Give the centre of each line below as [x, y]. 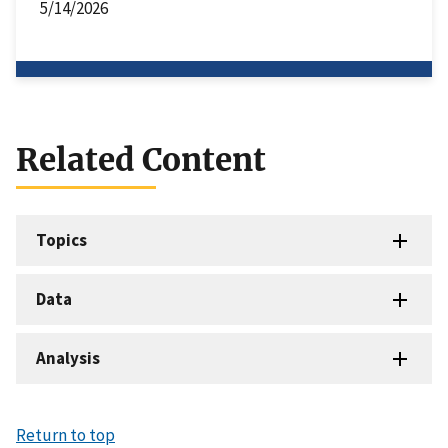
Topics [61, 240]
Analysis [68, 358]
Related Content [141, 160]
